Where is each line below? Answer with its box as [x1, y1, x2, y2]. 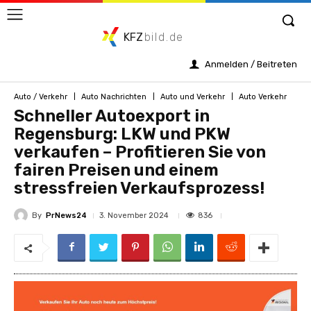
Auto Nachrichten [81, 92, 146, 101]
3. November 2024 [99, 211, 169, 220]
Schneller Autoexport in [14, 106, 210, 126]
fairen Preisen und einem [14, 160, 219, 180]
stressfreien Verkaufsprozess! [14, 178, 264, 198]
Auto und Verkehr [160, 92, 225, 101]
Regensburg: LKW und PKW [14, 124, 230, 144]
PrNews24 [46, 210, 87, 220]
